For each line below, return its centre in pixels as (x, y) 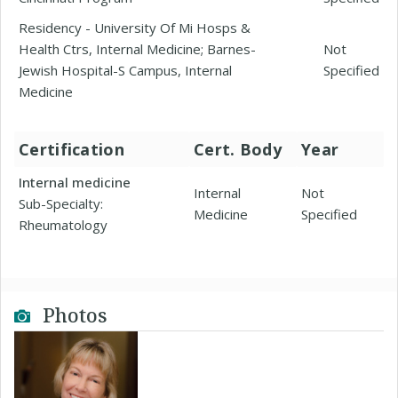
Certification (72, 149)
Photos (72, 314)
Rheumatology (63, 225)
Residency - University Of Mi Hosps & (135, 28)
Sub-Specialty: (61, 203)
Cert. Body (238, 149)
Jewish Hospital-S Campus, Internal (125, 70)
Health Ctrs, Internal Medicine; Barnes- (137, 49)
